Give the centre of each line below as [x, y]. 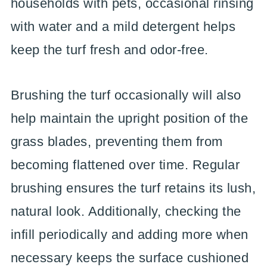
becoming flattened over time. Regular [125, 165]
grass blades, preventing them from [117, 142]
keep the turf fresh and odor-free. [109, 50]
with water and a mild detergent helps [123, 27]
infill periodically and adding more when [129, 235]
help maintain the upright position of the [129, 118]
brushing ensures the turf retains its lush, [133, 188]
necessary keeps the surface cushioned [130, 258]
